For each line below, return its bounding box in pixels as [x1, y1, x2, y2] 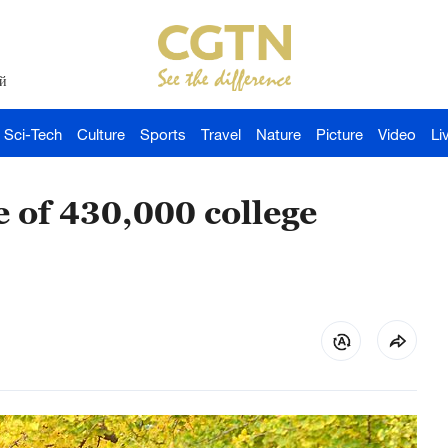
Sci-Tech [4, 125, 62, 143]
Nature [256, 125, 301, 143]
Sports [140, 125, 186, 143]
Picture [316, 125, 363, 143]
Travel [201, 125, 241, 143]
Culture [77, 125, 125, 143]
